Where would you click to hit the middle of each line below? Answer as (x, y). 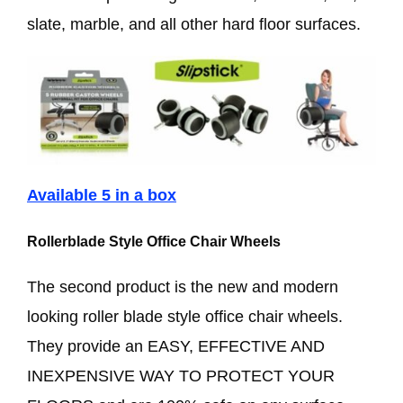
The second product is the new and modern (183, 287)
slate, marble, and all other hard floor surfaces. (194, 24)
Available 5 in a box (102, 195)
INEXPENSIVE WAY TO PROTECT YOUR (181, 376)
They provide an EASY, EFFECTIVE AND (176, 346)
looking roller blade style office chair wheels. (185, 317)
